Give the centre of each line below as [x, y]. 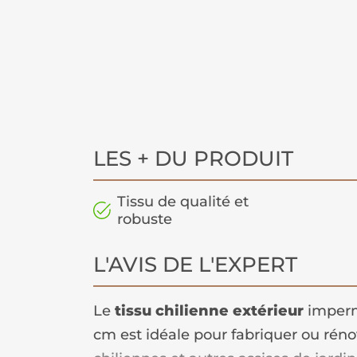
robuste [145, 220]
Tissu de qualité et [183, 202]
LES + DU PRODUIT [193, 159]
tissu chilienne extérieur [209, 311]
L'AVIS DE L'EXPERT [195, 265]
